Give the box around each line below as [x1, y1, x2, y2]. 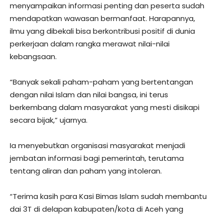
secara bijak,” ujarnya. [10, 115, 88, 126]
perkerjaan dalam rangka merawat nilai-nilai [10, 39, 170, 49]
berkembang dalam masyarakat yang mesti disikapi [10, 102, 199, 113]
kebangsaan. [10, 51, 57, 62]
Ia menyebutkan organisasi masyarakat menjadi [10, 140, 185, 151]
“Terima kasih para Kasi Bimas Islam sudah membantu [10, 191, 207, 202]
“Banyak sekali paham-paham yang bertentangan [10, 77, 193, 88]
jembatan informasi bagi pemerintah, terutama [10, 153, 184, 164]
